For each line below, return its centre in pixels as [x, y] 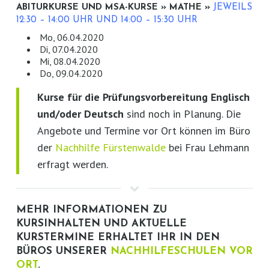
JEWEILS [232, 8]
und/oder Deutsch [82, 114]
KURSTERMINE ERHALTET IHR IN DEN [118, 237]
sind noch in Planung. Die [183, 114]
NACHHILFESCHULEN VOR [181, 251]
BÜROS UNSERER [63, 251]
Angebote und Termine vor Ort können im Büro [144, 131]
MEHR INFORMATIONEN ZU [91, 210]
